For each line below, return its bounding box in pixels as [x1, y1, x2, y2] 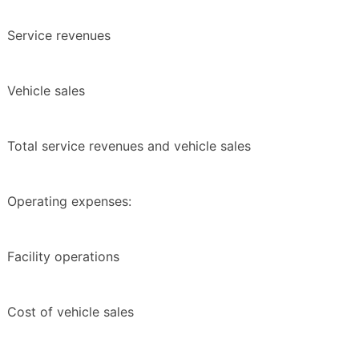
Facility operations [7, 248, 119, 265]
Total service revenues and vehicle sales [7, 138, 251, 155]
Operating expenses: [7, 193, 131, 210]
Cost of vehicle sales [7, 304, 134, 321]
